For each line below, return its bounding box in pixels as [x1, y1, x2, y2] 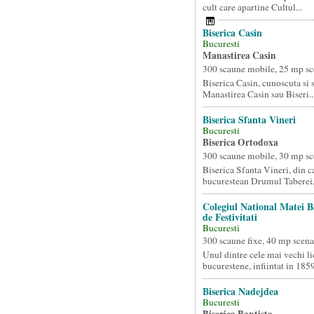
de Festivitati [202, 210, 257, 224]
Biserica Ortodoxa [202, 135, 278, 149]
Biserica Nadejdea [202, 284, 278, 299]
